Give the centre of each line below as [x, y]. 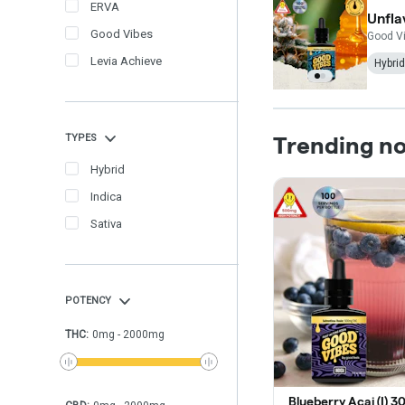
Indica [106, 196]
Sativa [106, 223]
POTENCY [88, 300]
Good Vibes [122, 33]
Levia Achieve [126, 61]
